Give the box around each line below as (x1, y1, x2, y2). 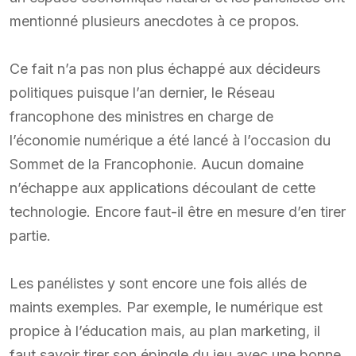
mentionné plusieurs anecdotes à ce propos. (10, 13, 300, 30)
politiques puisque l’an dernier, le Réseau (10, 84, 275, 102)
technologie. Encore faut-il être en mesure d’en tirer (10, 203, 346, 221)
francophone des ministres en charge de (10, 108, 273, 126)
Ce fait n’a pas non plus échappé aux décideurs (10, 60, 320, 78)
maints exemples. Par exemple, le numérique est (10, 299, 323, 316)
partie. (10, 227, 51, 245)
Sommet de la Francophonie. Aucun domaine (10, 156, 304, 173)
